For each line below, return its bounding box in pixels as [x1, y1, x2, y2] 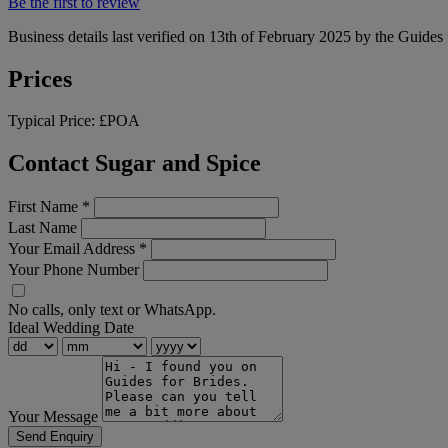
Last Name [8, 219, 77, 237]
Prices [8, 65, 72, 92]
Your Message [8, 408, 98, 426]
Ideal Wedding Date [8, 319, 134, 337]
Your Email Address [8, 240, 139, 258]
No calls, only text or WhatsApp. [8, 301, 216, 319]
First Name [8, 198, 82, 216]
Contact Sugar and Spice [8, 150, 261, 177]
